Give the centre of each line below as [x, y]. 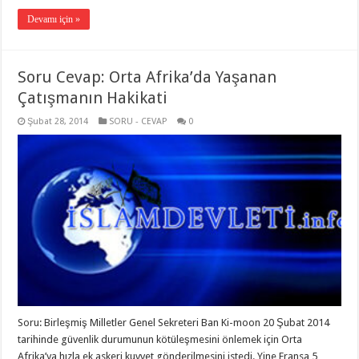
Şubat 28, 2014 [58, 121]
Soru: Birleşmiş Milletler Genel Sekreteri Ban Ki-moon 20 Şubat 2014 [174, 323]
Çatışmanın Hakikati [93, 97]
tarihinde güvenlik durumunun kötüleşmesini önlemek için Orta [160, 340]
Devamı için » [54, 19]
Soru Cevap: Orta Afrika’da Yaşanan [147, 77]
